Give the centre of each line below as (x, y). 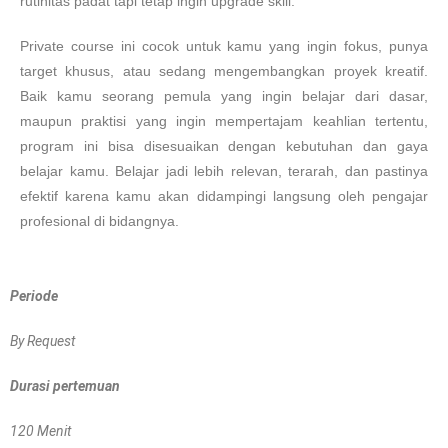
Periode (34, 296)
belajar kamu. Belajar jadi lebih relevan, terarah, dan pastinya (224, 171)
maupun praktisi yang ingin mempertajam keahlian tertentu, (224, 121)
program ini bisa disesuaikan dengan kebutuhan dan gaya (224, 146)
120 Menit (40, 431)
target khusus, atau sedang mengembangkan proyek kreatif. (224, 71)
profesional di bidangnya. (99, 221)
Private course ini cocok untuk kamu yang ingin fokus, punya (224, 46)
